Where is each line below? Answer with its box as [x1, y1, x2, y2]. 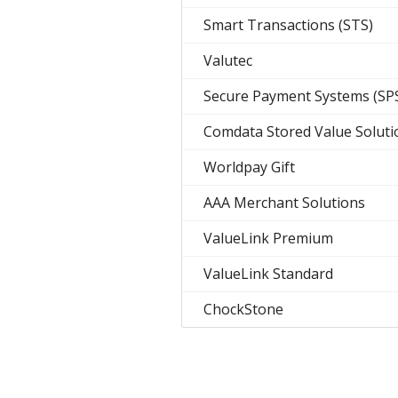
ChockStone [203, 299, 283, 319]
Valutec [203, 51, 252, 70]
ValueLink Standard [203, 264, 333, 283]
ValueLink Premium [203, 228, 333, 248]
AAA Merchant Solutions [203, 193, 365, 212]
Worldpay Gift [203, 157, 295, 177]
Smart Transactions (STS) [203, 15, 373, 35]
